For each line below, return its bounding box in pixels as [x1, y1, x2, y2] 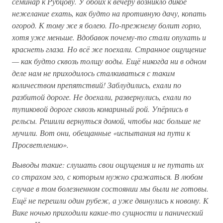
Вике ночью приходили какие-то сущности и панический [12, 207, 203, 218]
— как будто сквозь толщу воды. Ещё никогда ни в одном [12, 56, 206, 66]
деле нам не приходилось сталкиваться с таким [12, 68, 175, 78]
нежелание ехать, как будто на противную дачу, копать [12, 8, 206, 18]
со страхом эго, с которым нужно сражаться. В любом [12, 171, 203, 182]
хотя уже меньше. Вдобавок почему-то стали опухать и [12, 32, 206, 42]
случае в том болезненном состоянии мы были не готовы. [12, 183, 209, 194]
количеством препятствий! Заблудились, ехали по [12, 80, 181, 90]
